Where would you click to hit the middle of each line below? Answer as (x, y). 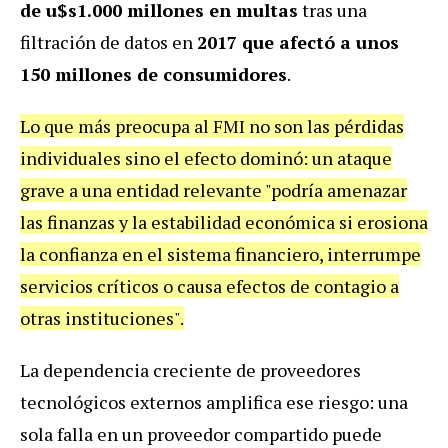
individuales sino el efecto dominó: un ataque (206, 157)
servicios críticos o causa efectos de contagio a (209, 285)
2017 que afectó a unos (298, 41)
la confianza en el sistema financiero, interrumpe (220, 253)
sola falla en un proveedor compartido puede (201, 433)
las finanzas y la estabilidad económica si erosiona (224, 221)
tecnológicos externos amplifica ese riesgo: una (214, 401)
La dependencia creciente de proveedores (190, 369)
